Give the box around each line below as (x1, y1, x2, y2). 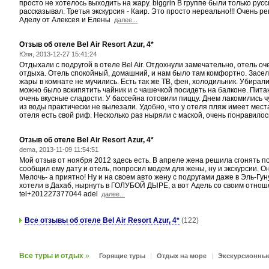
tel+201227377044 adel (19, 190, 101, 198)
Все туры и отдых (19, 252, 83, 260)
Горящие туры (99, 252, 145, 259)
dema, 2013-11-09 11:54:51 (19, 146, 98, 153)
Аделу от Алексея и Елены (19, 16, 114, 24)
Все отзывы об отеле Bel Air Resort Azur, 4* (25, 216, 180, 225)
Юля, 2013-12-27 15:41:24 (19, 50, 97, 58)
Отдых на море (157, 252, 207, 259)
